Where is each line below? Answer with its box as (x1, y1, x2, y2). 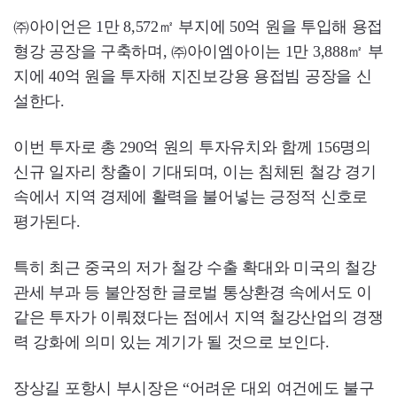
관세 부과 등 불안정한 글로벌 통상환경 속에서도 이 (13, 284, 372, 302)
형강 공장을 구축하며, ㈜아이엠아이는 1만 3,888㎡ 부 (13, 43, 384, 61)
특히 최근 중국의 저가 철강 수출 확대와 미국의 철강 (13, 259, 377, 277)
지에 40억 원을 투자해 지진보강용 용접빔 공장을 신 (13, 67, 372, 86)
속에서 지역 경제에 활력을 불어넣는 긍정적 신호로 (13, 188, 368, 206)
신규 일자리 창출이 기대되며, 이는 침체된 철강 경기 (13, 163, 377, 182)
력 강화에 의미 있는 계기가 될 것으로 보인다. (13, 333, 330, 352)
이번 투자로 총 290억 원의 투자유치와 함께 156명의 (13, 138, 371, 157)
